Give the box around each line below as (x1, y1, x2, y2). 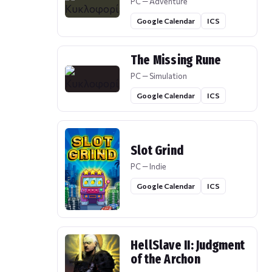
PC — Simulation (131, 71, 187, 81)
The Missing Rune (131, 52, 222, 69)
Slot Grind (131, 143, 184, 159)
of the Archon (131, 251, 200, 268)
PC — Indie (131, 161, 166, 172)
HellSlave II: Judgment (131, 237, 245, 254)
